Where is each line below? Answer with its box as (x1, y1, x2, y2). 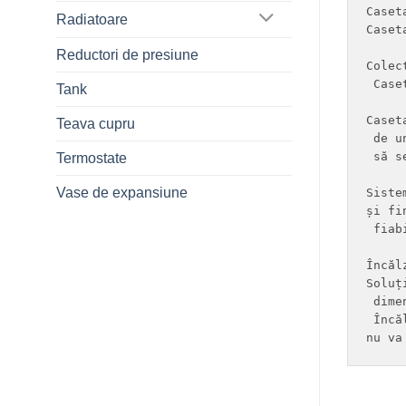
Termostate (56, 150, 127, 166)
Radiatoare (56, 11, 128, 27)
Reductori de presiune (56, 46, 198, 63)
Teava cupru (56, 115, 135, 131)
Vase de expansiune (56, 184, 188, 200)
